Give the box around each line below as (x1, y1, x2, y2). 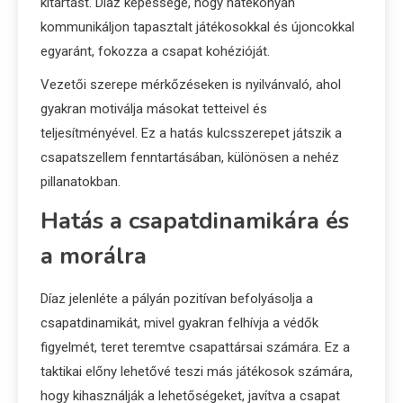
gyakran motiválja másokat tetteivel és (40, 100, 267, 117)
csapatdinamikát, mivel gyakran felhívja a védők (40, 314, 318, 331)
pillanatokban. (40, 173, 121, 190)
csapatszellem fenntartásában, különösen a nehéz (40, 148, 339, 166)
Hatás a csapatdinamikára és (40, 204, 349, 237)
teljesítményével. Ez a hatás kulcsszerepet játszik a (40, 124, 342, 141)
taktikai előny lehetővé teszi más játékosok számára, (40, 363, 353, 380)
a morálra (40, 239, 147, 272)
